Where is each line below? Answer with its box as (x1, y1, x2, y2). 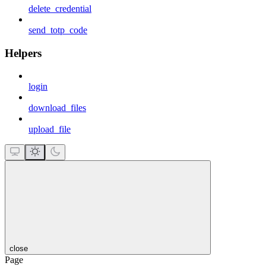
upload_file (28, 124, 71, 135)
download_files (28, 103, 86, 113)
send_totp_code (28, 24, 87, 35)
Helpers (5, 46, 42, 59)
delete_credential (28, 3, 91, 14)
